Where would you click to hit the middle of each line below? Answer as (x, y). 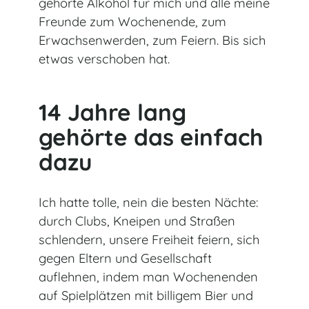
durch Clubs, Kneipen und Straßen (137, 221)
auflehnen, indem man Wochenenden (148, 277)
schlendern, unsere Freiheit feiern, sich (149, 240)
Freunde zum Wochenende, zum (132, 21)
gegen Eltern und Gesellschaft (125, 259)
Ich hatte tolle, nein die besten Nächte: (148, 203)
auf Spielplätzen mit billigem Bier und (146, 296)
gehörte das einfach (151, 137)
